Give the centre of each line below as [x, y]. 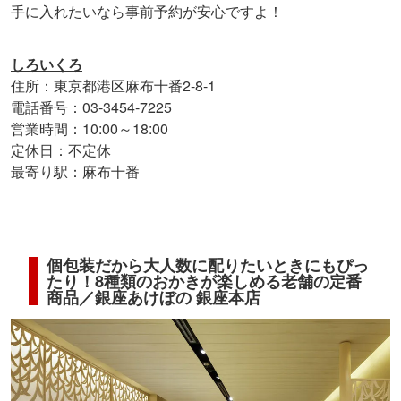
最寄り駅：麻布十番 [75, 172]
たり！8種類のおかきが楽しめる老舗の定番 [204, 281]
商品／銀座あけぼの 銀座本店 [154, 297]
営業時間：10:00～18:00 [90, 129]
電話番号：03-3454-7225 [91, 107]
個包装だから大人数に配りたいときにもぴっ [208, 265]
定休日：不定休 [61, 150]
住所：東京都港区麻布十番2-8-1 [113, 86]
